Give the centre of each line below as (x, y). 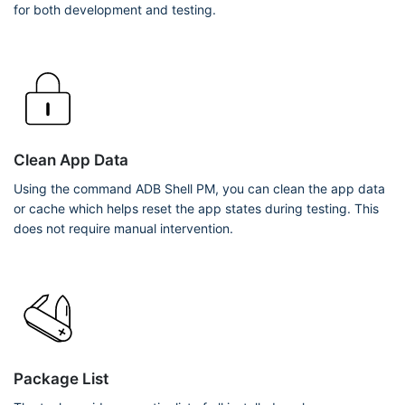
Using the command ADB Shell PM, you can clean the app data (199, 188)
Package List (61, 379)
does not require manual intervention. (123, 228)
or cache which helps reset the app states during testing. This (196, 208)
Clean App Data (71, 160)
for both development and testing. (115, 9)
